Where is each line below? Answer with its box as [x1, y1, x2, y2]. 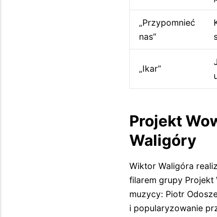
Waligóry [129, 131, 197, 150]
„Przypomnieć [139, 17, 195, 28]
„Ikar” [139, 63, 161, 74]
